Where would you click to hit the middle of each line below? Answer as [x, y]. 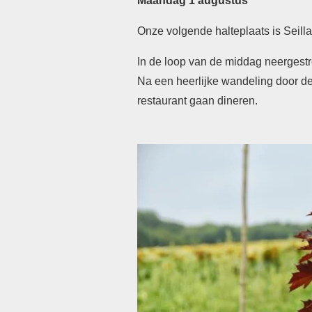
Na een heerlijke [179, 81]
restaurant [163, 101]
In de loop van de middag [201, 62]
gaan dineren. [224, 101]
